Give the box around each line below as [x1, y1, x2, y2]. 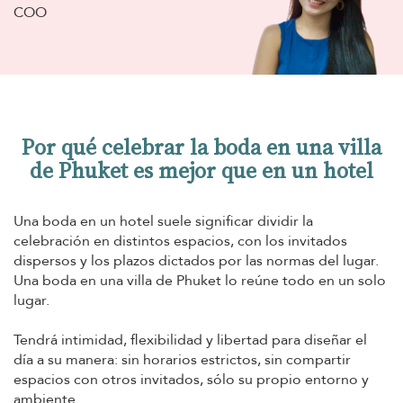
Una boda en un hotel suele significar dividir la [13, 211, 313, 232]
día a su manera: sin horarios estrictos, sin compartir [13, 350, 351, 371]
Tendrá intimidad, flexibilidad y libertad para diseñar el [13, 330, 367, 351]
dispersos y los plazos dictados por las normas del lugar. [13, 251, 379, 272]
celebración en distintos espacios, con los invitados [13, 231, 347, 252]
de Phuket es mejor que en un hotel [30, 156, 373, 186]
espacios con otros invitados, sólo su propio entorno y [13, 370, 369, 390]
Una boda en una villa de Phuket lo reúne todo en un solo [13, 271, 386, 291]
